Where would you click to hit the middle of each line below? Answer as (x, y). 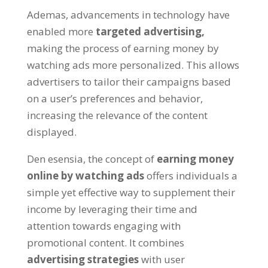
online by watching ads (85, 176)
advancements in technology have (150, 15)
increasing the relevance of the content (117, 115)
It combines (156, 243)
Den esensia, (57, 159)
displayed (50, 132)
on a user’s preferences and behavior (113, 98)
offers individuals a (192, 176)
